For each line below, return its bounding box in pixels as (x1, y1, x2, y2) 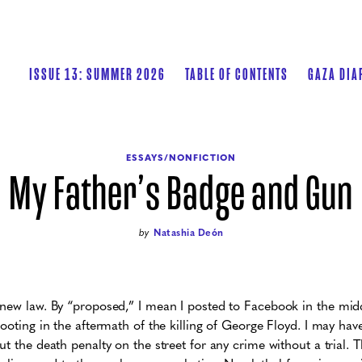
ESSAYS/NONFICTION (126, 150, 236, 165)
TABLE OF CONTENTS (185, 64, 288, 86)
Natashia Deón (154, 225, 224, 240)
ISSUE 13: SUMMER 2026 (29, 64, 166, 86)
